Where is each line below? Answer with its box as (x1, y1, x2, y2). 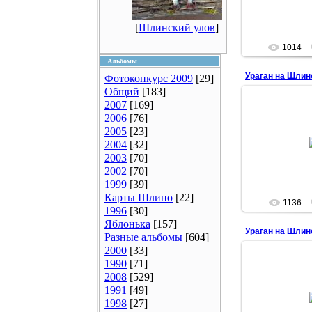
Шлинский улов (139, 22, 215, 33)
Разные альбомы (104, 231, 182, 243)
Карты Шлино (104, 192, 173, 203)
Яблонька (104, 218, 150, 230)
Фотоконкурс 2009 (104, 72, 193, 84)
